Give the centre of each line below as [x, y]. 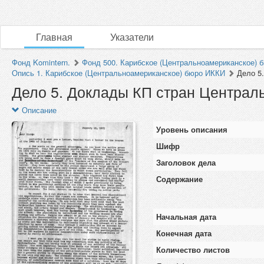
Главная [54, 37]
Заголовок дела [186, 162]
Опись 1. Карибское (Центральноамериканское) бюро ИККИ [118, 73]
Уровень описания [192, 129]
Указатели [132, 37]
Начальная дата [186, 217]
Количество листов [193, 250]
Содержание [179, 179]
